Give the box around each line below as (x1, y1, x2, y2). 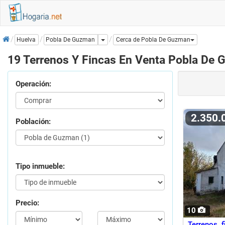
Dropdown (104, 36, 133, 43)
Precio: (16, 198, 39, 207)
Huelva (17, 36, 36, 44)
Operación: (16, 79, 51, 88)
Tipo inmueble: (16, 162, 65, 171)
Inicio (3, 32, 21, 41)
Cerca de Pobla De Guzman (116, 36, 190, 44)
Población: (16, 117, 51, 126)
